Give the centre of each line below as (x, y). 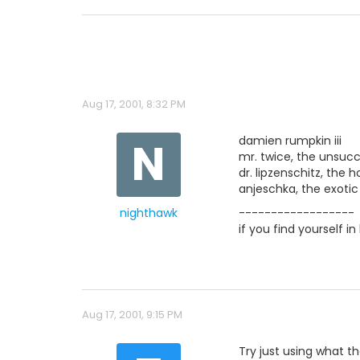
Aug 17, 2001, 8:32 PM (134, 104)
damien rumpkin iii (290, 141)
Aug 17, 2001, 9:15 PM (132, 315)
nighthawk (148, 213)
